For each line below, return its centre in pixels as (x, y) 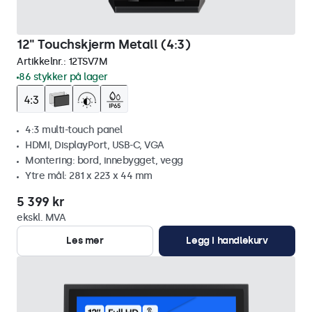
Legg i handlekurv (227, 241)
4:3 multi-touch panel (74, 130)
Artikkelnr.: (42, 62)
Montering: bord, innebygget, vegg (104, 161)
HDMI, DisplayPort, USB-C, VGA (95, 145)
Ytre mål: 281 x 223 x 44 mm (89, 176)
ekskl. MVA (41, 218)
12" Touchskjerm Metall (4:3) (103, 45)
